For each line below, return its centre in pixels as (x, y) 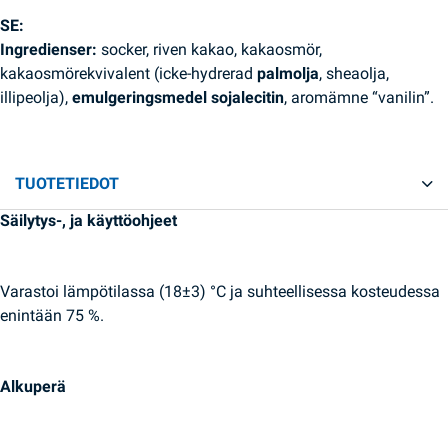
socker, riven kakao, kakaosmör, (211, 49)
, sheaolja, (354, 73)
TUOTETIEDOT (67, 184)
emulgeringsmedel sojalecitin (178, 97)
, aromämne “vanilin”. (359, 97)
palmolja (288, 73)
